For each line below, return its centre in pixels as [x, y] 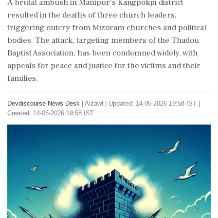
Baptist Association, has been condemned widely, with [102, 53]
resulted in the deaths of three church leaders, [92, 15]
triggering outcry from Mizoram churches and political [107, 28]
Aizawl [94, 103]
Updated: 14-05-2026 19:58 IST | [154, 103]
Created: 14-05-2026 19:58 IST [51, 113]
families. [23, 78]
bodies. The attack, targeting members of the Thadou [103, 40]
